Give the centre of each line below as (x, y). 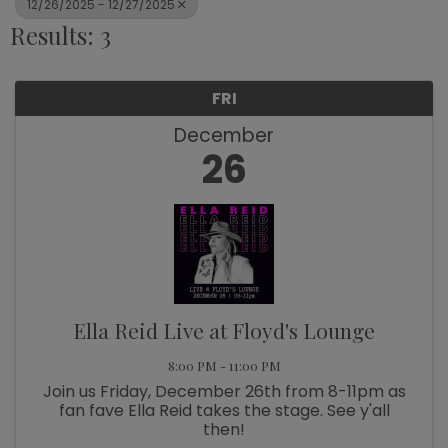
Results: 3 (60, 35)
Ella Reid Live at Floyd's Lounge (224, 330)
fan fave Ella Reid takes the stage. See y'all (224, 411)
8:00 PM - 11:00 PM (224, 366)
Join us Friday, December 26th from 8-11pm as (224, 392)
